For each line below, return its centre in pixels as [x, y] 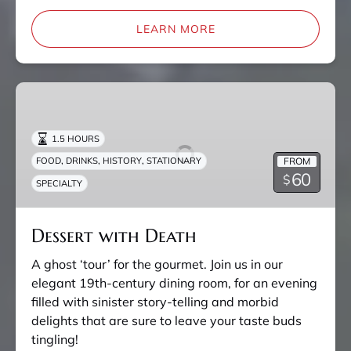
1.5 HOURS [76, 138]
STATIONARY [174, 161]
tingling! [55, 340]
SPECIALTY [60, 184]
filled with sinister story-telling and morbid [155, 302]
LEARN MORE [175, 29]
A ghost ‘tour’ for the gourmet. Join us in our [157, 264]
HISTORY [123, 161]
